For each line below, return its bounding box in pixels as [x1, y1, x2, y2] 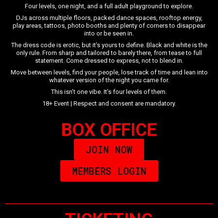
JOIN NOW [86, 143, 132, 156]
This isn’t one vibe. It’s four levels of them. [51, 88, 167, 95]
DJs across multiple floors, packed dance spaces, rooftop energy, [16, 14, 202, 21]
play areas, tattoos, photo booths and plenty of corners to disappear [13, 21, 205, 29]
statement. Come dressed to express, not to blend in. [35, 56, 183, 64]
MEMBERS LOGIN [72, 164, 146, 177]
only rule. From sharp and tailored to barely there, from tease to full [16, 49, 202, 56]
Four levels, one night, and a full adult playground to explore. [25, 2, 193, 10]
